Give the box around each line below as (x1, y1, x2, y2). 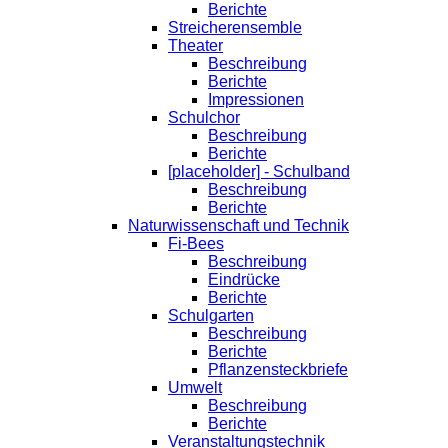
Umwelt (168, 379, 222, 397)
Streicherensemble (168, 19, 302, 37)
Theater (168, 37, 223, 55)
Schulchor (168, 109, 240, 127)
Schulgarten (168, 307, 254, 325)
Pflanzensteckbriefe (208, 361, 348, 379)
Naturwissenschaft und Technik (128, 217, 349, 235)
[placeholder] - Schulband (168, 163, 350, 181)
